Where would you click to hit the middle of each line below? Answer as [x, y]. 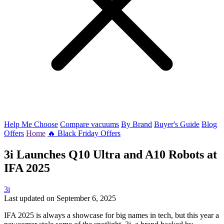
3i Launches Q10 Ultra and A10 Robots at [110, 154]
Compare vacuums [89, 124]
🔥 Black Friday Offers [84, 133]
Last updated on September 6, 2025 [60, 198]
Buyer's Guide [177, 124]
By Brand [136, 124]
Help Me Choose [31, 124]
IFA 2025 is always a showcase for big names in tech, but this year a [111, 215]
